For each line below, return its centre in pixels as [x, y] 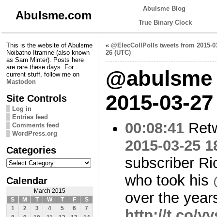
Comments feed [36, 125]
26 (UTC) [118, 52]
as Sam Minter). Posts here [45, 60]
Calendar [27, 180]
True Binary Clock [165, 23]
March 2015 [50, 191]
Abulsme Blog [164, 8]
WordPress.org [35, 133]
